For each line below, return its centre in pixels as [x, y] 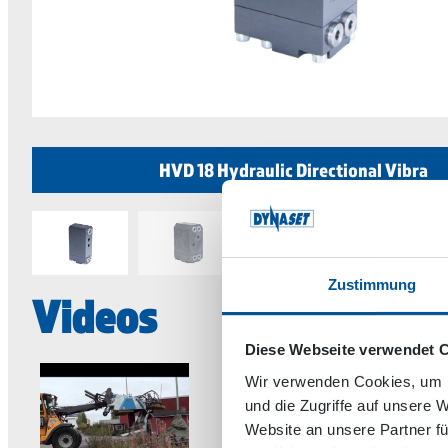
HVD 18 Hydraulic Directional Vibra [293, 169]
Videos [94, 315]
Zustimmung [372, 284]
